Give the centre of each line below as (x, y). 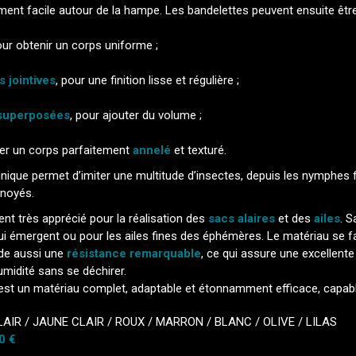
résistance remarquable (134, 253)
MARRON (181, 322)
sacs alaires (242, 219)
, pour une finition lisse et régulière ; (147, 80)
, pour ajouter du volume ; (136, 115)
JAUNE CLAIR (70, 322)
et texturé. (199, 150)
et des (294, 219)
